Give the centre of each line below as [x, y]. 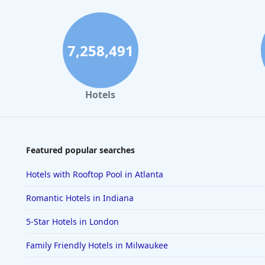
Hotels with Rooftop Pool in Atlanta [95, 174]
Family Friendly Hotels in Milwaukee [97, 245]
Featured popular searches [80, 150]
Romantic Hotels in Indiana [80, 198]
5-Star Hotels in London [72, 222]
